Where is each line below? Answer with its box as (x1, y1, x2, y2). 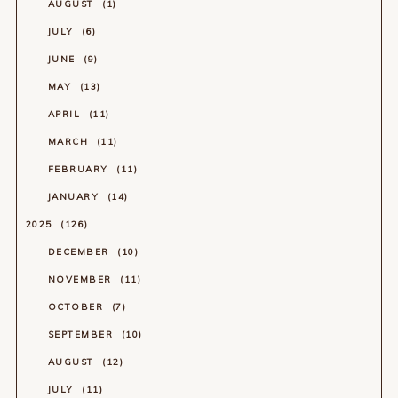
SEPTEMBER (47, 328, 117, 340)
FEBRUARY (47, 163, 113, 175)
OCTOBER (47, 300, 107, 313)
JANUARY (47, 190, 103, 203)
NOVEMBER (47, 273, 116, 285)
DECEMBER (47, 245, 114, 258)
